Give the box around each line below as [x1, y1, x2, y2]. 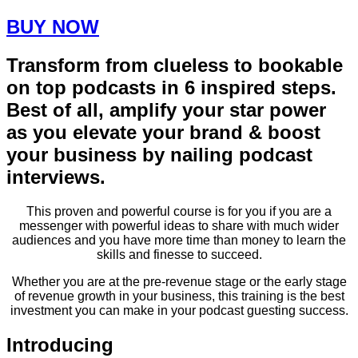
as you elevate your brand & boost [6, 121, 320, 143]
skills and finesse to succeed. [96, 247, 262, 261]
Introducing [6, 333, 113, 356]
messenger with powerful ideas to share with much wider [19, 218, 339, 233]
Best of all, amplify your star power [6, 98, 326, 121]
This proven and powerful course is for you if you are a [26, 204, 332, 218]
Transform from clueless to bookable [6, 54, 343, 76]
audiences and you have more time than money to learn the [12, 233, 346, 247]
